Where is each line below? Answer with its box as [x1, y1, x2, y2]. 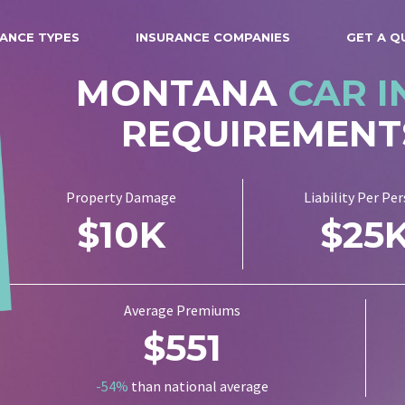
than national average [127, 377, 268, 395]
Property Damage [65, 188, 176, 206]
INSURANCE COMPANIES [136, 30, 290, 44]
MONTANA [76, 71, 287, 115]
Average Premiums [123, 301, 240, 319]
